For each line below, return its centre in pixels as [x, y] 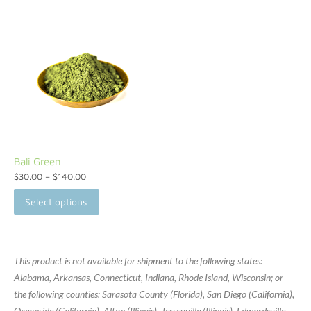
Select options [56, 202]
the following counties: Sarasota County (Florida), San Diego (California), [154, 294]
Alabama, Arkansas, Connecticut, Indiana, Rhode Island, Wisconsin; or [149, 277]
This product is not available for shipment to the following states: [138, 261]
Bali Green [37, 161]
